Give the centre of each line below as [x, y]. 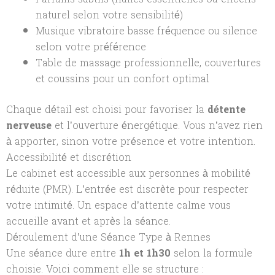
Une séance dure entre [63, 253]
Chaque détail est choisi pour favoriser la [107, 109]
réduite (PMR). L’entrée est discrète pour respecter [127, 189]
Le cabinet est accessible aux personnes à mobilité [128, 173]
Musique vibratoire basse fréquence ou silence [146, 31]
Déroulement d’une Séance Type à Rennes [108, 237]
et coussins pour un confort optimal [122, 79]
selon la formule [211, 253]
